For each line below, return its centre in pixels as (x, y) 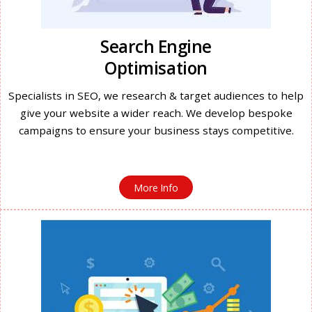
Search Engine (156, 46)
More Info (156, 188)
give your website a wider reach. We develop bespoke (156, 112)
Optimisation (156, 68)
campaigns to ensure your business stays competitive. (156, 130)
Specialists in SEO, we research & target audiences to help (156, 95)
